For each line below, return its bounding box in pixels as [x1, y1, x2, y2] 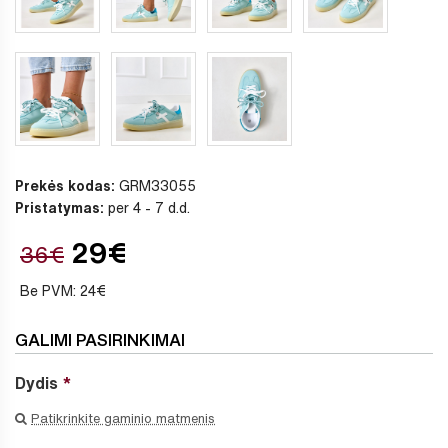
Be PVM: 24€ [20, 284, 106, 298]
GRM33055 [115, 179, 196, 193]
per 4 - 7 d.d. [104, 201, 190, 215]
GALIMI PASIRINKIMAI [15, 331, 185, 348]
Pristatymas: [15, 201, 104, 215]
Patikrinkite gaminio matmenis [31, 412, 215, 425]
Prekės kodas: [15, 179, 115, 193]
